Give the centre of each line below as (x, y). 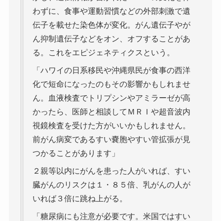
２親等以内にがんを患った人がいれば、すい (111, 171)
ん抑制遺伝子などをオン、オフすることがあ (111, 38)
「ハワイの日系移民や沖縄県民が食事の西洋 (111, 70)
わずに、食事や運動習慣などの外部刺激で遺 (111, 11)
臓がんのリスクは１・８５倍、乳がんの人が (111, 184)
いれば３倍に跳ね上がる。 (80, 198)
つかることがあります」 (76, 153)
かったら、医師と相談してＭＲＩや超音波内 (111, 111)
